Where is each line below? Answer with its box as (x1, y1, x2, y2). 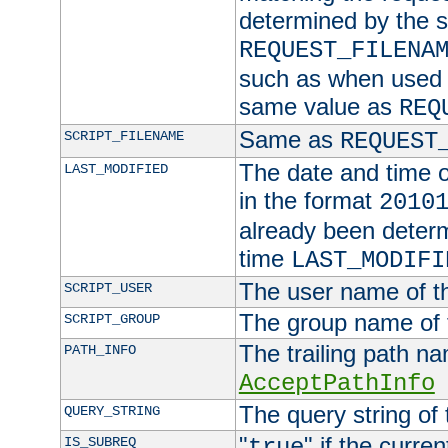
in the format (238, 187, 379, 215)
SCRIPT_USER (63, 280, 152, 297)
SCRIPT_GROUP (63, 311, 160, 328)
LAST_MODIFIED (63, 161, 168, 178)
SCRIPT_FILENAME (63, 128, 184, 145)
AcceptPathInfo (238, 370, 435, 398)
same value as (238, 93, 399, 121)
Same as (238, 126, 340, 154)
